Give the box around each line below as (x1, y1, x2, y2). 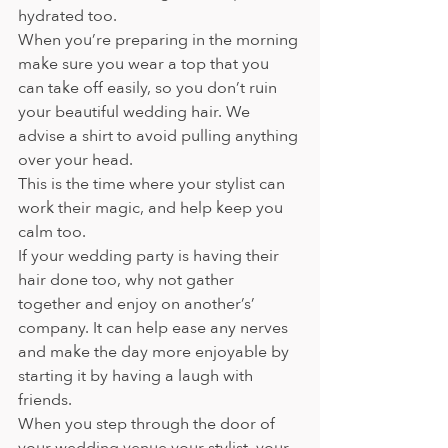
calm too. (18, 221, 86, 244)
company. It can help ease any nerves (18, 317, 292, 340)
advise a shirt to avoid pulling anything (18, 125, 302, 148)
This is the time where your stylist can (18, 173, 289, 196)
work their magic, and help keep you (18, 197, 287, 220)
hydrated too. (18, 5, 117, 28)
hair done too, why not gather (18, 269, 238, 292)
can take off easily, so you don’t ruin (18, 77, 281, 100)
